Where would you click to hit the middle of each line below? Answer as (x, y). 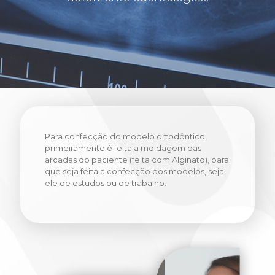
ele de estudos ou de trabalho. (106, 183)
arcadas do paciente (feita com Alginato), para (137, 160)
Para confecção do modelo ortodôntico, (126, 136)
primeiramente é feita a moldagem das (123, 148)
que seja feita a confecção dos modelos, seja (134, 171)
